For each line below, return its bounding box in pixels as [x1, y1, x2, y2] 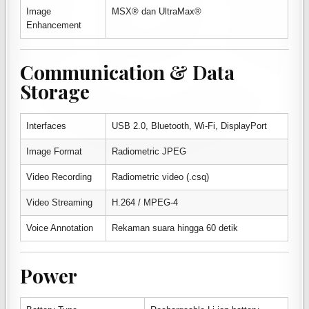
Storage [20, 79, 90, 105]
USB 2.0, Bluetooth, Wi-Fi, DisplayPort [112, 121, 268, 132]
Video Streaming [26, 197, 93, 208]
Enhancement [26, 19, 82, 30]
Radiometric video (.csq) [112, 172, 210, 183]
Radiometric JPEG [112, 146, 187, 157]
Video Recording [26, 172, 92, 183]
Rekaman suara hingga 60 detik [112, 223, 239, 234]
